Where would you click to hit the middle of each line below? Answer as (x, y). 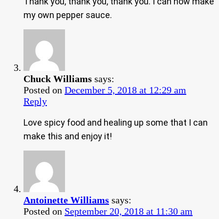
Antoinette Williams (66, 200)
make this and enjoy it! (68, 136)
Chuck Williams (58, 78)
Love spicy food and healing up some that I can (116, 122)
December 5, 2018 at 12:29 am (125, 90)
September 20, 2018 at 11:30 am (129, 211)
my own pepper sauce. (68, 15)
